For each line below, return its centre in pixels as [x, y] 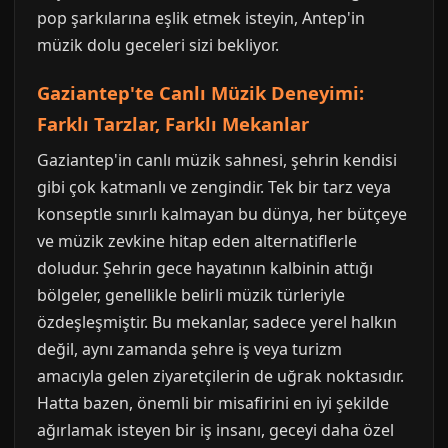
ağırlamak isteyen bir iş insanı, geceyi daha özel [215, 430]
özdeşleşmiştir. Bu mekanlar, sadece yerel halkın [217, 322]
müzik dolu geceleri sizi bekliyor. [158, 45]
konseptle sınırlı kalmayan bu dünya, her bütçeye [222, 214]
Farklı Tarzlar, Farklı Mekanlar [173, 123]
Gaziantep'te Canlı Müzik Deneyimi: [200, 92]
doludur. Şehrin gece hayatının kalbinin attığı [205, 268]
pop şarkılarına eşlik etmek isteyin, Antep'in [201, 18]
